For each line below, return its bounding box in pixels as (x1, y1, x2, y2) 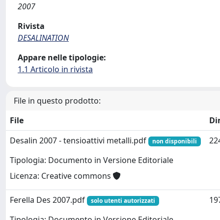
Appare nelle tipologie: (18, 52, 106, 63)
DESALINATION (18, 32, 69, 43)
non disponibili (152, 137, 197, 145)
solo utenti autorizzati (90, 196, 155, 205)
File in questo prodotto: (14, 95, 101, 106)
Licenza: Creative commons (10, 170, 113, 182)
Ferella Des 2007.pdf (10, 194, 87, 205)
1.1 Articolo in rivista (18, 64, 93, 75)
